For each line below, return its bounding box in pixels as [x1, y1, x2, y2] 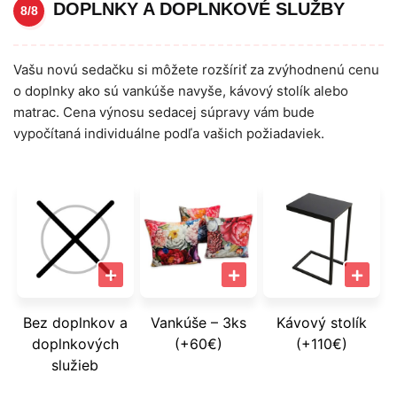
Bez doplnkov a [22, 313, 128, 331]
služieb [51, 355, 99, 374]
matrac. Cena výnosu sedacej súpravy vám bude [13, 103, 315, 121]
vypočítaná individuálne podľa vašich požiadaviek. [13, 124, 324, 142]
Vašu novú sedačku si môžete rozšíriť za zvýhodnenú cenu [13, 60, 379, 78]
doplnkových [31, 334, 119, 353]
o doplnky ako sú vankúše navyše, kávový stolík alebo [13, 82, 348, 99]
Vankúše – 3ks [150, 313, 246, 331]
